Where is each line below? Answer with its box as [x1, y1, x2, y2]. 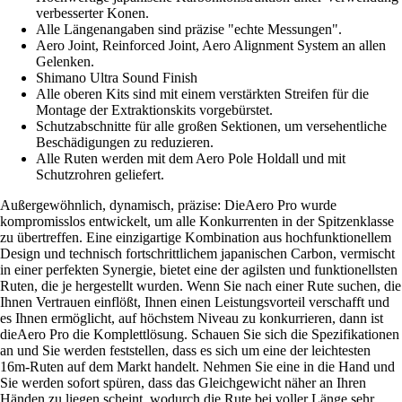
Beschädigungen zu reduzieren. [36, 134, 214, 150]
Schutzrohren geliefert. [36, 166, 164, 182]
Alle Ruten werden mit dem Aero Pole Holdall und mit [36, 150, 345, 166]
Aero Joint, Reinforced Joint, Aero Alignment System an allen [36, 37, 386, 53]
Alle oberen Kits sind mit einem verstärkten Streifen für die [36, 85, 369, 101]
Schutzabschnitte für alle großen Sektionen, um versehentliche [36, 118, 387, 134]
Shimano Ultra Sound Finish [36, 69, 197, 85]
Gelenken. [36, 53, 94, 69]
